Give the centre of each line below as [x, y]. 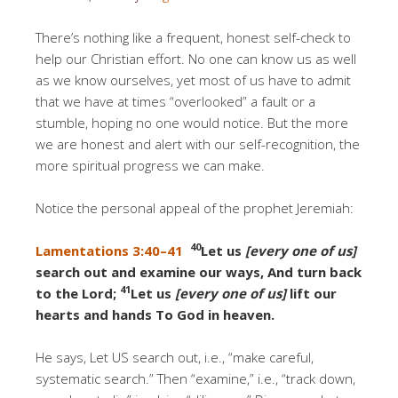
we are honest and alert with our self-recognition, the [198, 143]
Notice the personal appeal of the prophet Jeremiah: [195, 207]
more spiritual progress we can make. [150, 165]
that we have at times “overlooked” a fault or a [175, 101]
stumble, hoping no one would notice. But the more [192, 122]
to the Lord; [78, 293]
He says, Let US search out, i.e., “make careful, [175, 357]
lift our [313, 293]
